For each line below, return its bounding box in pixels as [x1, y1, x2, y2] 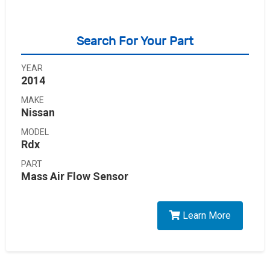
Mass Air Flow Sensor [21, 170, 128, 183]
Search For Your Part [77, 34, 193, 48]
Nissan [21, 106, 55, 119]
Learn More [180, 210, 231, 221]
